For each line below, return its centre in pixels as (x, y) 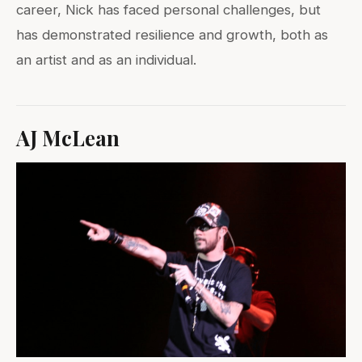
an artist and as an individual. (106, 60)
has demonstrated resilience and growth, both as (172, 35)
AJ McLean (68, 138)
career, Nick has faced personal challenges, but (168, 10)
